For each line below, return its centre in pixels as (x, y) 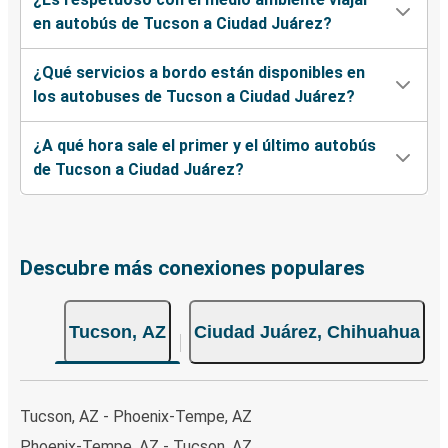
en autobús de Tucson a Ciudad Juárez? (182, 24)
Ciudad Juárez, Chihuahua (306, 331)
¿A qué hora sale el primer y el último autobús (204, 146)
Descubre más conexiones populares (192, 268)
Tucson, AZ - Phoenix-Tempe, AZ (136, 416)
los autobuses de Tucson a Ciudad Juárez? (194, 97)
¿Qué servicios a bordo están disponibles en (199, 73)
